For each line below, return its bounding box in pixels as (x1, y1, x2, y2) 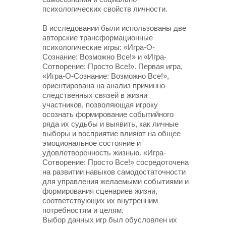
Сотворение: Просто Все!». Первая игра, (42, 62, 183, 71)
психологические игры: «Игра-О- (42, 43, 155, 51)
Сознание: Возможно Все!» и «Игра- (42, 52, 166, 61)
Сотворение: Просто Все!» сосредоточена (42, 158, 189, 166)
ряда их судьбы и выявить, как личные (42, 120, 179, 128)
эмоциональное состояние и (42, 139, 141, 147)
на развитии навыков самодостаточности (42, 167, 186, 176)
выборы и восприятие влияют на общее (42, 129, 181, 138)
